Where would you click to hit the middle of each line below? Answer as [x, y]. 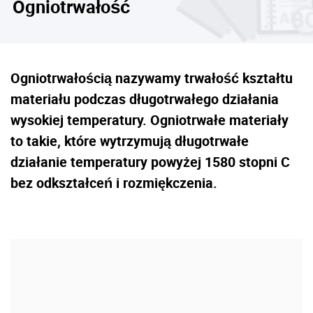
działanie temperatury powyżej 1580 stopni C [150, 162]
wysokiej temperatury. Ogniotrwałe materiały [150, 120]
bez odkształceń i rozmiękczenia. [114, 183]
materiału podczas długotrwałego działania [145, 99]
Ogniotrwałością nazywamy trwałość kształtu [152, 78]
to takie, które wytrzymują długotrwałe [130, 141]
